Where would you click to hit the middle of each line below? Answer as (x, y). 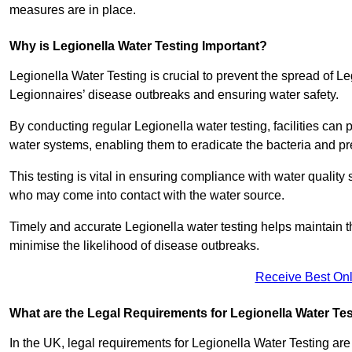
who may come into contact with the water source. (147, 196)
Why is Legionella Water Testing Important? (138, 46)
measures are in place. (73, 10)
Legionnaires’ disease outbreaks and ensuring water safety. (174, 95)
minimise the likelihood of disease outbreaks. (134, 246)
